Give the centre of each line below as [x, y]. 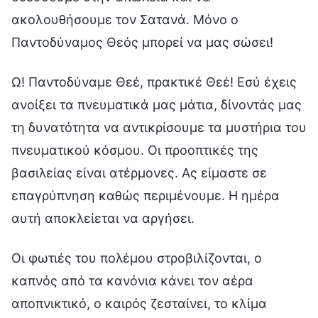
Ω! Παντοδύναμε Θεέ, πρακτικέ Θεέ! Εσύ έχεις [154, 82]
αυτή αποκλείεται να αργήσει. [103, 218]
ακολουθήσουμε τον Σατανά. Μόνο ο [125, 19]
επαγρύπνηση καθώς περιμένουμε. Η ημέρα [146, 195]
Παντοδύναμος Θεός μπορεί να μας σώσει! [142, 42]
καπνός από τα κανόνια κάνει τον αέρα [132, 280]
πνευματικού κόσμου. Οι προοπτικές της [135, 150]
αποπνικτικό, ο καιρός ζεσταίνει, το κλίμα [139, 303]
